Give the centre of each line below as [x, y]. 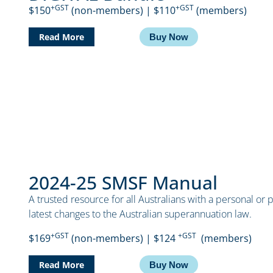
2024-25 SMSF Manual [123, 182]
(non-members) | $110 [122, 10]
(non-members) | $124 [124, 238]
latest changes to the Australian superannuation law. [140, 214]
